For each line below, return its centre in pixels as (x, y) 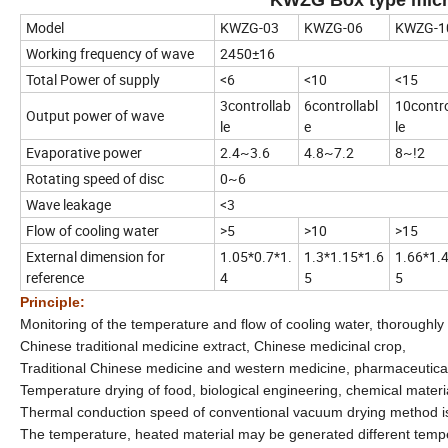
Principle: (52, 301)
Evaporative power (84, 152)
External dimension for (95, 256)
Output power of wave (95, 115)
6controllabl (341, 105)
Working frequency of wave (110, 53)
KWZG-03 (249, 27)
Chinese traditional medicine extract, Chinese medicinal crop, (213, 345)
